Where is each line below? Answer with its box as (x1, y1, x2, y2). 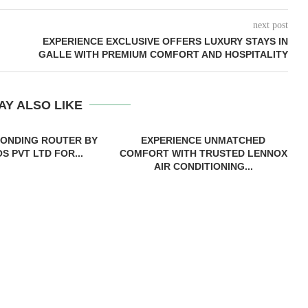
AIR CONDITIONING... (153, 161, 253, 172)
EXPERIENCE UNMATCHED (141, 135, 266, 146)
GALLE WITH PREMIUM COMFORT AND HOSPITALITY (38, 49, 288, 60)
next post (252, 20, 288, 30)
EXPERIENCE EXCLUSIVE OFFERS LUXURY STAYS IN (42, 36, 288, 47)
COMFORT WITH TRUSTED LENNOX (119, 148, 287, 159)
